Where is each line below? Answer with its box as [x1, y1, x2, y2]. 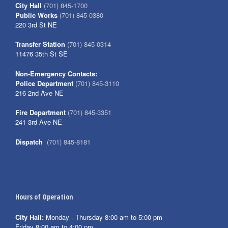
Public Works [15, 10, 58, 20]
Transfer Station [15, 39, 65, 49]
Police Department [15, 78, 73, 88]
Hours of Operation [15, 192, 73, 202]
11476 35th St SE [15, 49, 68, 59]
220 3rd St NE [15, 19, 57, 30]
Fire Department [15, 107, 66, 118]
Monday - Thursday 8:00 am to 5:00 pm [46, 212, 162, 222]
